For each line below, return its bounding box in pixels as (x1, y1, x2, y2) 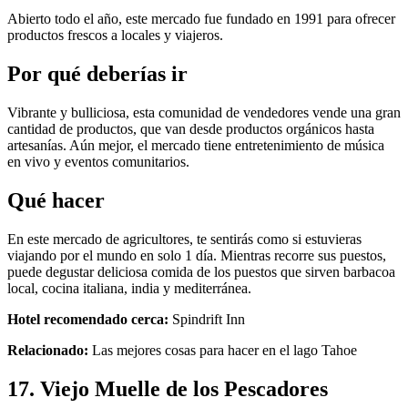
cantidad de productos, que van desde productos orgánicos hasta (7, 121, 374, 137)
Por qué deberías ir (7, 62, 188, 87)
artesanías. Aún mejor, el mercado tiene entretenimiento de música (7, 138, 384, 153)
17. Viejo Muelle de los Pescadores (7, 376, 328, 401)
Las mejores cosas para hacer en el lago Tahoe (88, 342, 357, 358)
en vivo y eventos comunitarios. (7, 154, 189, 169)
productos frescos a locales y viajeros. (7, 27, 223, 44)
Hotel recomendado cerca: (7, 311, 168, 327)
